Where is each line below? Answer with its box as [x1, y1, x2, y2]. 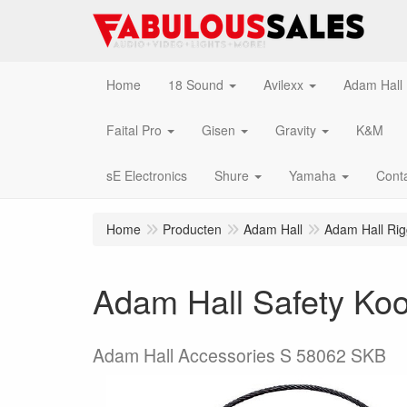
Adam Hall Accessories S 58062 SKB [93, 342, 386, 368]
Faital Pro [106, 121, 162, 139]
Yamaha [289, 166, 336, 184]
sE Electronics [106, 166, 187, 184]
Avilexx [263, 75, 303, 94]
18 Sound [168, 75, 223, 94]
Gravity [275, 121, 316, 139]
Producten [163, 220, 222, 238]
